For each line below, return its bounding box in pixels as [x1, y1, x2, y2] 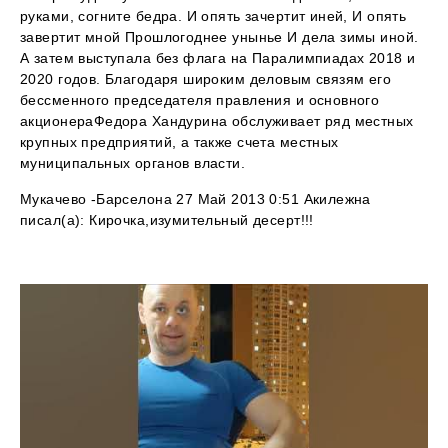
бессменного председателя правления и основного [20, 92, 380, 109]
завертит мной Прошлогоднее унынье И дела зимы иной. [20, 29, 419, 46]
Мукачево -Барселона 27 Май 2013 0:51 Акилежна [20, 191, 371, 208]
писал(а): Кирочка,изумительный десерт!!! [20, 212, 314, 229]
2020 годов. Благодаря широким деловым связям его [20, 71, 392, 88]
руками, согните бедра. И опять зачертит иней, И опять [20, 8, 407, 25]
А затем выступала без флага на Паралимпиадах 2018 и [20, 50, 416, 67]
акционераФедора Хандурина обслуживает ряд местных [20, 113, 414, 130]
